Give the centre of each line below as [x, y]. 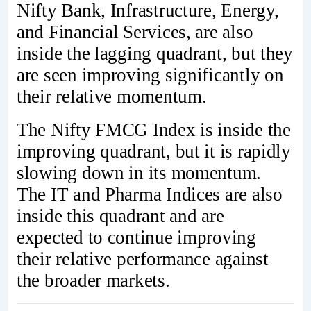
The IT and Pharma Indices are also [150, 195]
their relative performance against [143, 259]
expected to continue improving [136, 238]
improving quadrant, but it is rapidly [154, 152]
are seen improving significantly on [150, 75]
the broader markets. [93, 281]
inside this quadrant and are [120, 216]
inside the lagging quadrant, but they [155, 54]
